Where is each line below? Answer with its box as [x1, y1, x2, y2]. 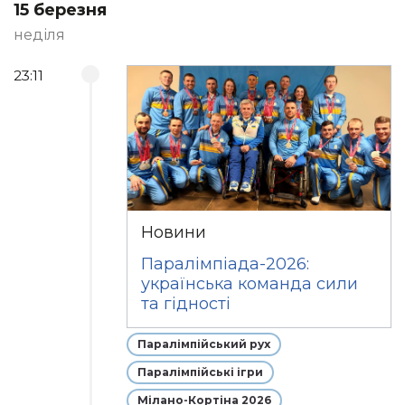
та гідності [141, 294, 231, 314]
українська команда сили [141, 274, 359, 294]
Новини [141, 222, 207, 242]
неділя [14, 26, 65, 43]
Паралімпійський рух [137, 337, 271, 351]
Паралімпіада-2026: [141, 254, 310, 274]
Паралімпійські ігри [137, 365, 264, 379]
